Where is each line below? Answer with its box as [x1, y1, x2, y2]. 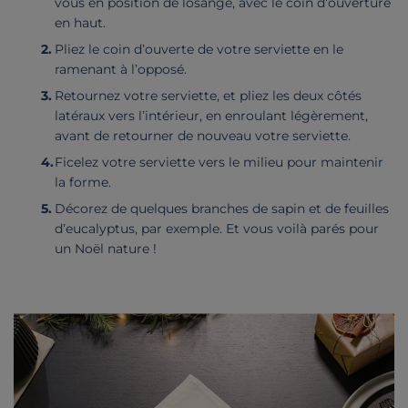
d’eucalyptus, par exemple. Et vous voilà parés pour [55, 220, 380, 238]
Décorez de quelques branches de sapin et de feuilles [55, 200, 390, 218]
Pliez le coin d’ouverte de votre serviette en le [55, 41, 344, 57]
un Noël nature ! [55, 240, 158, 258]
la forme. [55, 174, 112, 191]
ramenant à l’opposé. [55, 61, 188, 77]
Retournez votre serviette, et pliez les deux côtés [55, 87, 362, 105]
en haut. [55, 14, 107, 31]
